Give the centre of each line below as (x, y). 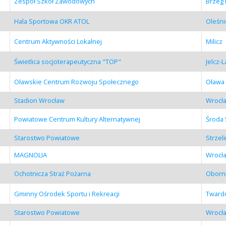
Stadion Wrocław (39, 100)
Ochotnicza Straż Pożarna (52, 173)
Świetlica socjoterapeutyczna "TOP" (67, 61)
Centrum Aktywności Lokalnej (58, 41)
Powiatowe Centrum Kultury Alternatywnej (77, 119)
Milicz (214, 41)
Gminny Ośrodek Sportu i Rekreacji (67, 193)
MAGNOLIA (30, 155)
